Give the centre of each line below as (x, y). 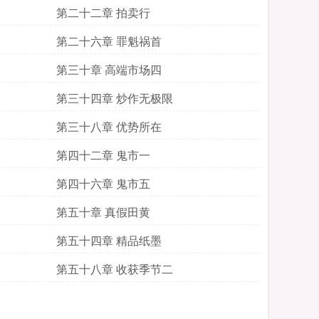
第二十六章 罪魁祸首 (109, 41)
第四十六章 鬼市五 (103, 183)
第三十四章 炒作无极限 (115, 98)
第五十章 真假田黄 (103, 212)
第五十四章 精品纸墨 (109, 240)
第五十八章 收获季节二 (115, 269)
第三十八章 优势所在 (109, 126)
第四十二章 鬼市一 (103, 155)
